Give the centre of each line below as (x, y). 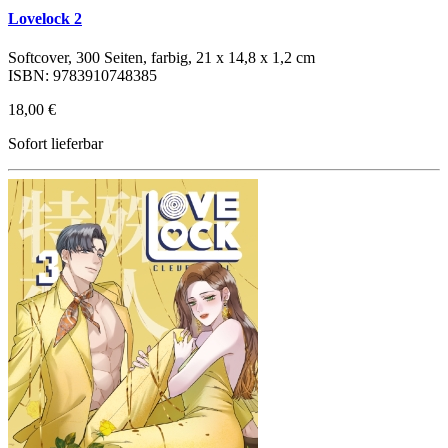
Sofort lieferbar (55, 144)
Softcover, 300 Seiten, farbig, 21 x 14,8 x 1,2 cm (161, 58)
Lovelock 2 (45, 18)
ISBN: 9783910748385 (82, 76)
